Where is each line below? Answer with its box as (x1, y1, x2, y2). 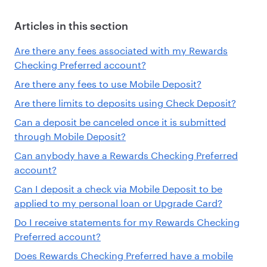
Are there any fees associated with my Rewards (14, 41, 228, 57)
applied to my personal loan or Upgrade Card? (14, 194, 222, 209)
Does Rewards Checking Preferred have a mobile (14, 246, 233, 262)
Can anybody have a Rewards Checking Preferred (14, 146, 238, 162)
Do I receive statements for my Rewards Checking (14, 213, 240, 228)
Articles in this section (14, 18, 128, 32)
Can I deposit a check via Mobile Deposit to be (14, 179, 222, 195)
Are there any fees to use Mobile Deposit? (14, 74, 201, 90)
